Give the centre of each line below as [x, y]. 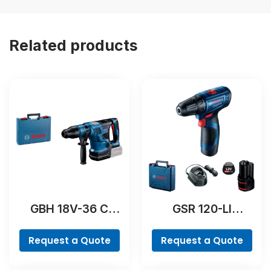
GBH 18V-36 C [69, 209]
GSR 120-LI [202, 209]
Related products [73, 45]
